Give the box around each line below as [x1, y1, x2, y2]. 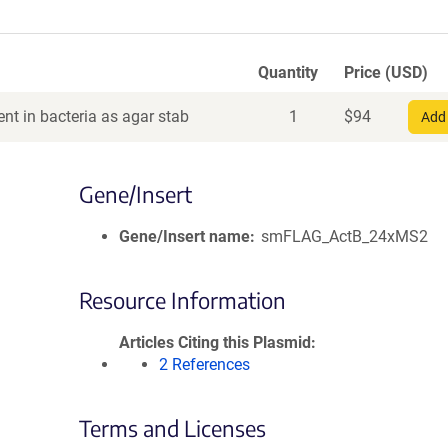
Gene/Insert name [119, 227, 250, 246]
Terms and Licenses [79, 414, 266, 442]
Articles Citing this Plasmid [119, 333, 311, 352]
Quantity [258, 63, 318, 82]
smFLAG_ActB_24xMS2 [261, 227, 429, 246]
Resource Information [79, 286, 286, 314]
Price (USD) [344, 63, 428, 82]
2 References [159, 355, 250, 374]
